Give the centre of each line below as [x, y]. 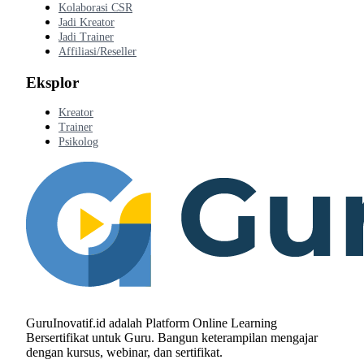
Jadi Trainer [86, 37]
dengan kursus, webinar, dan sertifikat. [124, 353]
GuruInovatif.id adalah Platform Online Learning [152, 323]
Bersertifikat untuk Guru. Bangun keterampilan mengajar [172, 338]
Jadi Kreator [87, 23]
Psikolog [78, 142]
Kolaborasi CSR [95, 8]
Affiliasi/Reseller [97, 52]
